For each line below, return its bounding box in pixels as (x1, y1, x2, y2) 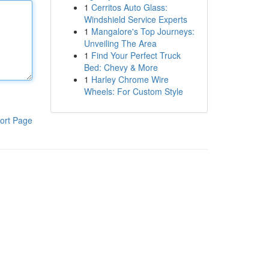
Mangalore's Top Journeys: (91, 25, 195, 37)
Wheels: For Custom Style (83, 85, 183, 97)
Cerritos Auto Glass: (91, 1, 168, 13)
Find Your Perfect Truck (91, 49, 181, 61)
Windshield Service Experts (83, 13, 187, 25)
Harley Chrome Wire (91, 73, 169, 85)
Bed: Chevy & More (83, 61, 158, 73)
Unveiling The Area (83, 37, 157, 49)
